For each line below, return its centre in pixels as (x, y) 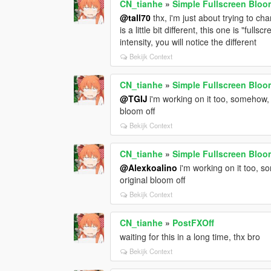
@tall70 (135, 17)
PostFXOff (194, 222)
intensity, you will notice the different (188, 41)
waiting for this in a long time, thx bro (190, 236)
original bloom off (153, 179)
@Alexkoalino (149, 167)
